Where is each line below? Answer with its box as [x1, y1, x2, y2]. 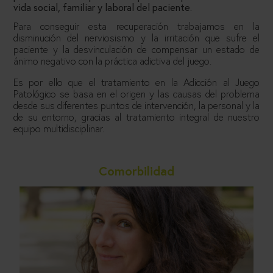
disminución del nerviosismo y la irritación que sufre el [13, 31, 260, 44]
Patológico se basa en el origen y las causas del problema [13, 87, 260, 101]
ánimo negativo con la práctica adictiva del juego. [13, 54, 211, 68]
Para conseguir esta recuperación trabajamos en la [13, 19, 260, 33]
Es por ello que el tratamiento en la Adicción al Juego [13, 76, 260, 89]
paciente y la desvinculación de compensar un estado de [13, 43, 260, 56]
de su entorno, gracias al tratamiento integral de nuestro [13, 110, 260, 124]
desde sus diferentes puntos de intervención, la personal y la [13, 99, 260, 112]
